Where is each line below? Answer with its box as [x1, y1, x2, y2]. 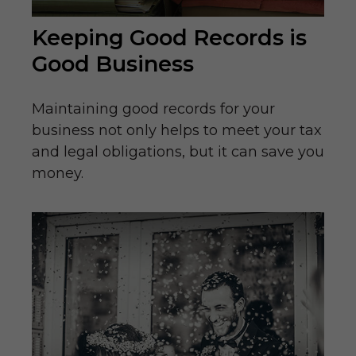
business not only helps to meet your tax [32, 122, 322, 140]
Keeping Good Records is [32, 25, 307, 52]
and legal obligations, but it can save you [32, 143, 324, 161]
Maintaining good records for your [32, 100, 275, 118]
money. [32, 164, 83, 183]
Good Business [32, 51, 194, 78]
